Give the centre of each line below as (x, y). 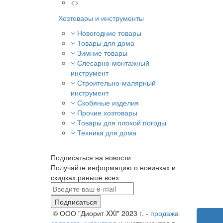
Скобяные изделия (108, 103)
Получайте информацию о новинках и (113, 167)
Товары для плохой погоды (122, 122)
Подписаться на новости (91, 157)
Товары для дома (106, 43)
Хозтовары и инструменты (101, 18)
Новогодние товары (109, 33)
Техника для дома (107, 132)
